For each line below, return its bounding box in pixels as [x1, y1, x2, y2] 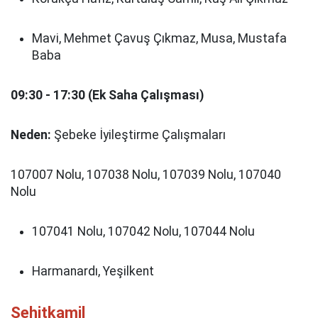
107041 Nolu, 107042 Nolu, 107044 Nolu [32, 224, 255, 238]
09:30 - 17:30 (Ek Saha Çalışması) [11, 88, 204, 102]
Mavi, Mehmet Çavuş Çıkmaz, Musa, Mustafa [32, 31, 287, 45]
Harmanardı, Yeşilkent [32, 264, 154, 278]
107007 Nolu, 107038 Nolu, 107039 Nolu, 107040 [11, 168, 281, 182]
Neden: [11, 128, 51, 142]
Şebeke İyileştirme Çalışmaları [51, 128, 226, 142]
